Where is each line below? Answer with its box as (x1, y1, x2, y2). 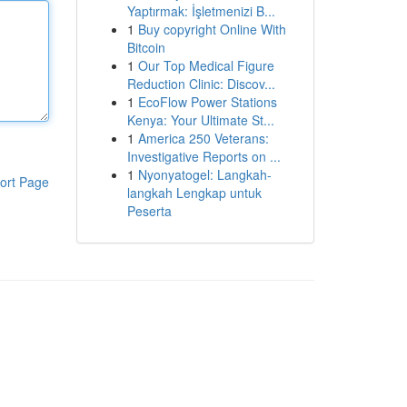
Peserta (126, 202, 172, 220)
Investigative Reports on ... (126, 147, 281, 165)
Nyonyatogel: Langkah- (137, 165, 272, 184)
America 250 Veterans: (137, 129, 269, 147)
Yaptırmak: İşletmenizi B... (126, 2, 275, 20)
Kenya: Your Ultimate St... (126, 111, 274, 129)
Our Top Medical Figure (137, 56, 274, 74)
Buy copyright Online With (137, 20, 286, 38)
